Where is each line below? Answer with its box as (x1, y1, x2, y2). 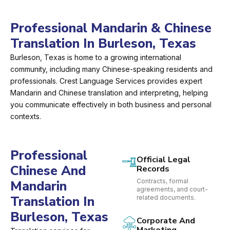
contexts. (10, 112, 41, 121)
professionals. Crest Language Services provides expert (10, 76, 202, 86)
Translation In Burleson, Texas (10, 35, 196, 53)
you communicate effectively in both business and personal (10, 100, 212, 109)
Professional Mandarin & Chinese (10, 20, 212, 37)
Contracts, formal (137, 177, 188, 185)
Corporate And (137, 215, 195, 227)
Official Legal (137, 154, 190, 166)
